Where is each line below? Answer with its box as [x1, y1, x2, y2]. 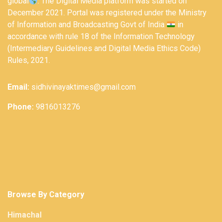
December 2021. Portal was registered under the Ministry [7, 8, 207, 18]
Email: [7, 82, 29, 92]
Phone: [7, 102, 34, 112]
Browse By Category [7, 190, 84, 200]
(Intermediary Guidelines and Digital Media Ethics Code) [7, 44, 201, 54]
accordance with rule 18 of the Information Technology [7, 32, 195, 42]
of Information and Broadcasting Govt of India [7, 20, 166, 30]
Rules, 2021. [7, 55, 50, 65]
